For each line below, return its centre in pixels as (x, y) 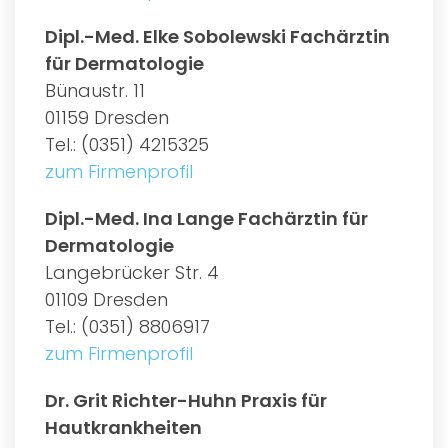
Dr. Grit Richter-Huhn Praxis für (186, 400)
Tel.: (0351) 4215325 (127, 144)
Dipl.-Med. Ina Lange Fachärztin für (206, 218)
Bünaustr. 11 (95, 90)
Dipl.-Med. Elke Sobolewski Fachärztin (217, 36)
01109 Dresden (106, 299)
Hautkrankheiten (123, 427)
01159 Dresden (107, 117)
